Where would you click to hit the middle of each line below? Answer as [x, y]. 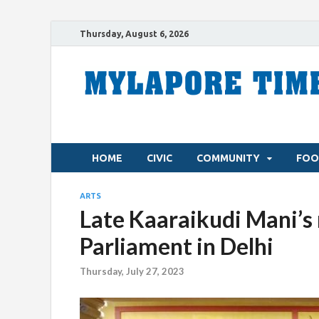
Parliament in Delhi [177, 246]
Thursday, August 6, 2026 [134, 33]
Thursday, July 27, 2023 [132, 272]
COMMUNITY [228, 158]
